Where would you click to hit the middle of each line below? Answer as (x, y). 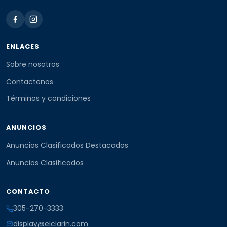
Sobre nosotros (33, 65)
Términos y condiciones (48, 99)
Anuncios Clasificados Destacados (67, 146)
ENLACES (23, 47)
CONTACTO (28, 192)
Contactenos (30, 81)
